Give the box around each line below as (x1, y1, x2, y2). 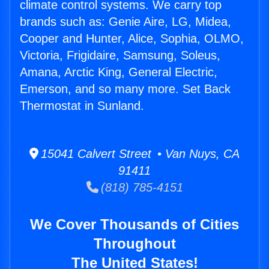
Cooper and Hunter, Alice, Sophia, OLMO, (20, 32, 244, 46)
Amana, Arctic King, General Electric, (20, 65, 217, 79)
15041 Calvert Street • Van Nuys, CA (38, 147, 240, 161)
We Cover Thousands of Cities (30, 216, 239, 233)
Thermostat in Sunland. (20, 99, 144, 113)
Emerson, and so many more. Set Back (20, 82, 231, 96)
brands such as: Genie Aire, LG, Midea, (20, 15, 231, 29)
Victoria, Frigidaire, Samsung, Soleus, (20, 49, 220, 62)
